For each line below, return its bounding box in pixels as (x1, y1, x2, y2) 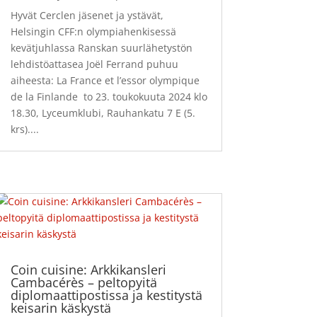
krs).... (10, 122, 39, 137)
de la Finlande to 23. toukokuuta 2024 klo (10, 90, 207, 104)
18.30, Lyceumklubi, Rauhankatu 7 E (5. (10, 106, 195, 120)
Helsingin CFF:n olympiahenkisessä (10, 25, 176, 39)
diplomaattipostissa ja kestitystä (10, 287, 202, 304)
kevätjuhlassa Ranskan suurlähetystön (10, 41, 192, 55)
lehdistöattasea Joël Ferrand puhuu (10, 57, 178, 71)
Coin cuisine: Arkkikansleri (10, 261, 166, 279)
